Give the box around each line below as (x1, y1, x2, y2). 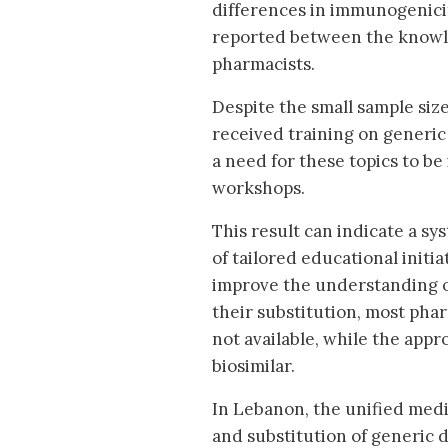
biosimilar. (212, 355, 295, 378)
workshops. (212, 177, 309, 200)
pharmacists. (212, 53, 315, 76)
